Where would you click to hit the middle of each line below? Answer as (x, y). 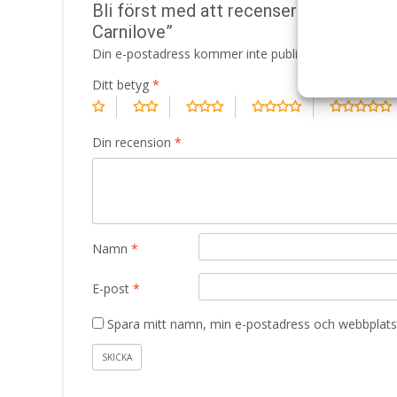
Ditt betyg (122, 84)
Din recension (133, 142)
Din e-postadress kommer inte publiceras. (212, 53)
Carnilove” (132, 31)
